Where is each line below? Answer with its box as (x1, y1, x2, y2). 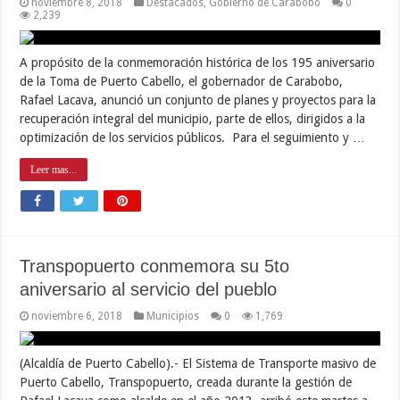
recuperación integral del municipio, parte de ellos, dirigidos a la (20, 111, 366, 126)
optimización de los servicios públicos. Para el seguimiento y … (20, 129, 366, 145)
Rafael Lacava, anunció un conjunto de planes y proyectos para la (20, 92, 377, 107)
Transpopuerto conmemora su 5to (20, 255, 290, 276)
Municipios (146, 309, 200, 322)
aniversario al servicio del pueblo (20, 279, 278, 299)
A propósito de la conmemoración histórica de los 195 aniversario (20, 54, 376, 70)
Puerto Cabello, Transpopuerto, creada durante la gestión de (20, 374, 353, 389)
